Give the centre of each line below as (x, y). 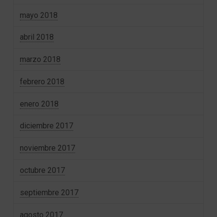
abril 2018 (37, 37)
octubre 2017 (43, 170)
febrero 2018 (42, 81)
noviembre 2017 (48, 148)
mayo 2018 (39, 15)
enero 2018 (39, 104)
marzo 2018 (40, 60)
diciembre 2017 (47, 126)
